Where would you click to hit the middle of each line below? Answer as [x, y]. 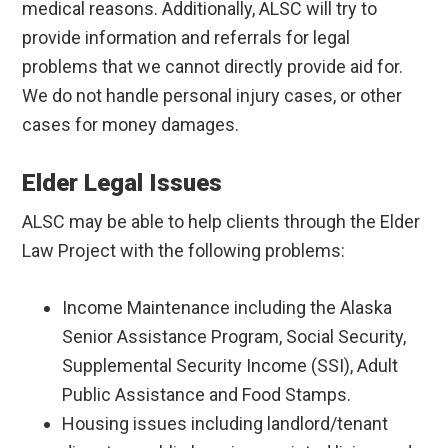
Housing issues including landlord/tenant [225, 424]
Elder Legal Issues [122, 183]
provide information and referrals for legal [186, 38]
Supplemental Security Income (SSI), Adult [230, 366]
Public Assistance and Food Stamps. [207, 395]
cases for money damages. [131, 125]
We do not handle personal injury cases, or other [212, 96]
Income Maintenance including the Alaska [227, 308]
